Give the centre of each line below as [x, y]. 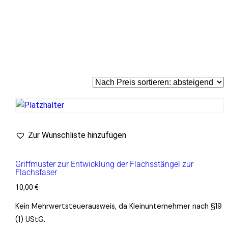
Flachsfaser [36, 173]
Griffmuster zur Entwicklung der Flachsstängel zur [104, 164]
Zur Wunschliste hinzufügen [77, 135]
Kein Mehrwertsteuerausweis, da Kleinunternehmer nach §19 [118, 206]
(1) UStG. [30, 220]
